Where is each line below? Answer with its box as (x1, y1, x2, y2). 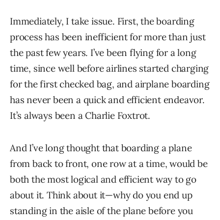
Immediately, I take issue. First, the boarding (10, 15, 194, 27)
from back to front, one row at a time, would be (10, 158, 208, 170)
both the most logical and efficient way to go (10, 173, 196, 186)
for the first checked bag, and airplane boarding (10, 78, 210, 90)
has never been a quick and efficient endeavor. (10, 94, 205, 106)
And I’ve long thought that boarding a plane (10, 142, 192, 154)
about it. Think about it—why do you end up (10, 189, 192, 201)
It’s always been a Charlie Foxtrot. (10, 110, 151, 122)
